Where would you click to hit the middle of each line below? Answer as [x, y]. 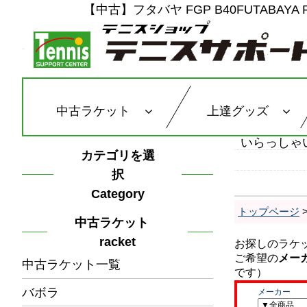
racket [118, 242]
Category [118, 194]
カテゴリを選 [118, 155]
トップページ [269, 211]
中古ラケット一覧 [71, 265]
